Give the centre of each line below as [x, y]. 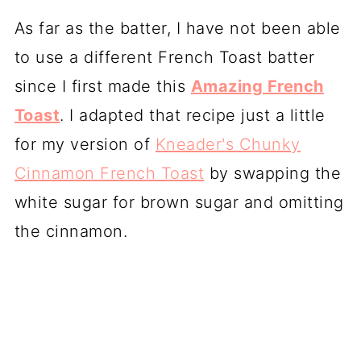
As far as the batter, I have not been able [177, 28]
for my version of [85, 144]
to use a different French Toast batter [164, 57]
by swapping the [273, 173]
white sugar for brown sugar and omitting [179, 202]
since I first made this [102, 86]
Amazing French [257, 86]
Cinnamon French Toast [109, 173]
